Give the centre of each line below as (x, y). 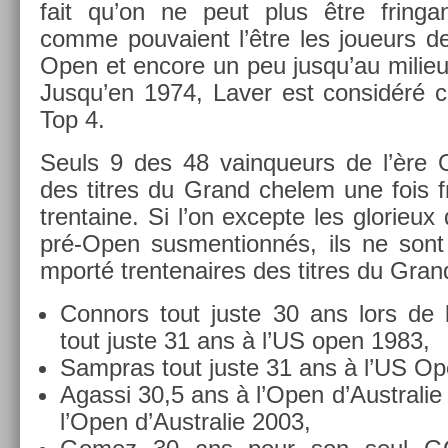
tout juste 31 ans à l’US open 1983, (245, 340)
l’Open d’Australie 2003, (185, 421)
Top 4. (72, 119)
